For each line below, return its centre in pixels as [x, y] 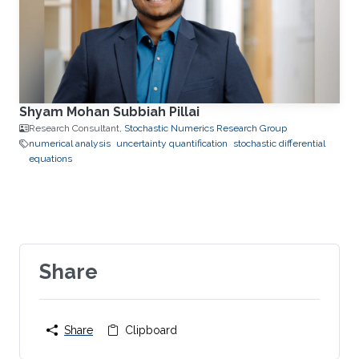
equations [50, 159]
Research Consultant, [77, 128]
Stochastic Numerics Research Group [206, 128]
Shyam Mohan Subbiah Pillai [109, 112]
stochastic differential [279, 143]
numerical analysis [70, 143]
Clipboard [151, 330]
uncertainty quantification [172, 143]
